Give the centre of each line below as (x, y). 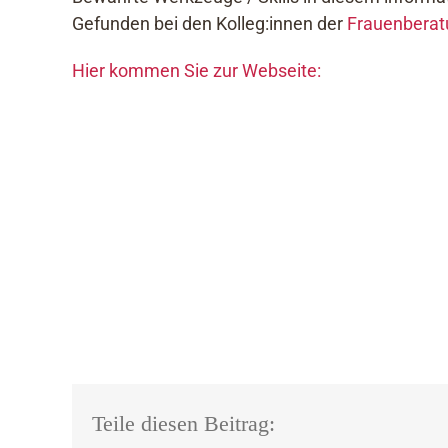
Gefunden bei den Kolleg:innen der (209, 23)
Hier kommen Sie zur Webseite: (196, 70)
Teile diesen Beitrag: (183, 424)
